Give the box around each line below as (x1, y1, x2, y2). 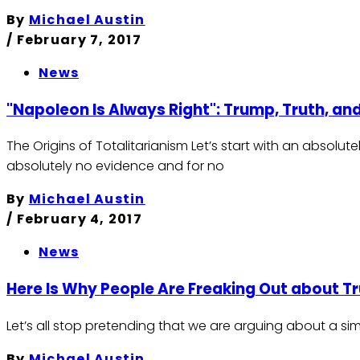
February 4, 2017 (16, 210, 143, 229)
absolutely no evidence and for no (6, 157, 224, 176)
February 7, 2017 (16, 30, 142, 49)
